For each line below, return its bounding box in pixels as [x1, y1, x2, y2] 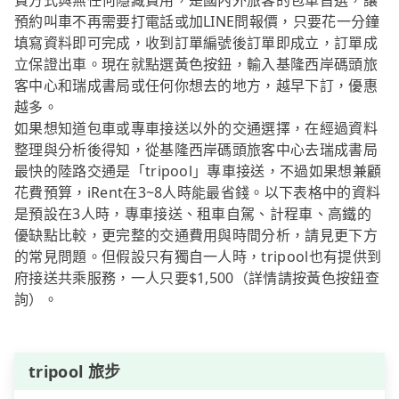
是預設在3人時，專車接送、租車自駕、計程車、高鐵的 [14, 204, 372, 224]
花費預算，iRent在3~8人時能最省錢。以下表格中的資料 [14, 183, 381, 203]
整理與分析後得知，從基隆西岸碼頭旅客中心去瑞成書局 [14, 140, 379, 160]
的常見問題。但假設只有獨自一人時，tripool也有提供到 [14, 247, 382, 267]
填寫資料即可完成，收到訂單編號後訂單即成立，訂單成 [14, 33, 379, 53]
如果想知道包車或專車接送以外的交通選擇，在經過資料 [14, 118, 379, 139]
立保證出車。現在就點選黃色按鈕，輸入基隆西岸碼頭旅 [14, 54, 379, 75]
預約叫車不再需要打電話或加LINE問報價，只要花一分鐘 [14, 12, 380, 32]
